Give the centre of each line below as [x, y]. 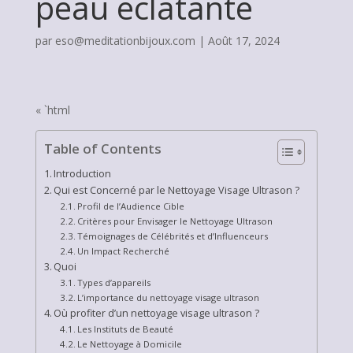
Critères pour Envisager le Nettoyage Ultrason [175, 221]
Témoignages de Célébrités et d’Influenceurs [173, 236]
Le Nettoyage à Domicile [130, 344]
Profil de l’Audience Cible [131, 206]
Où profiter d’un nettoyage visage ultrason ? [157, 313]
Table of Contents [102, 149]
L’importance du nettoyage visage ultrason [168, 297]
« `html [52, 110]
